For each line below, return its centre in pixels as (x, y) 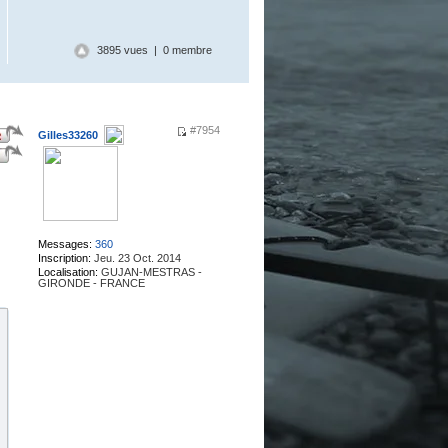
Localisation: (67, 272)
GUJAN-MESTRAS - (149, 272)
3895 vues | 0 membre (154, 50)
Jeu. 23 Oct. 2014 (135, 258)
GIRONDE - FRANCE (91, 283)
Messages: (64, 244)
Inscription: (64, 258)
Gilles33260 (67, 135)
